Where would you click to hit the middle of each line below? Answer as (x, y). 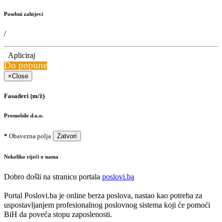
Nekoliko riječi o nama (31, 157)
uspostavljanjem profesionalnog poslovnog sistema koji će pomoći (107, 205)
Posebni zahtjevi (24, 14)
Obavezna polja (29, 136)
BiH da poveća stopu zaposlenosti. (58, 214)
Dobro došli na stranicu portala (53, 177)
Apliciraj (20, 55)
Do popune (26, 65)
